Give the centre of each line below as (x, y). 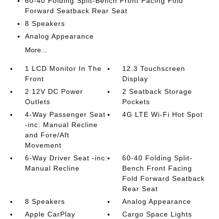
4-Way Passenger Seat (65, 114)
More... (36, 50)
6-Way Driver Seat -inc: (66, 158)
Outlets (37, 102)
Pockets (136, 102)
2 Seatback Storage (157, 91)
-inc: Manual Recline (61, 125)
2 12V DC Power (54, 91)
